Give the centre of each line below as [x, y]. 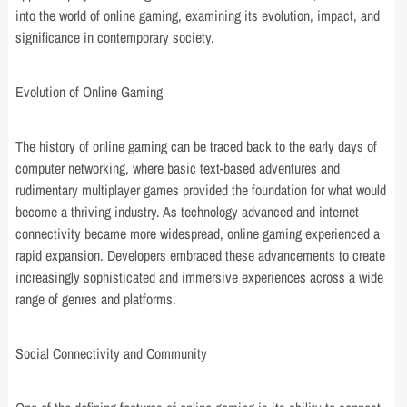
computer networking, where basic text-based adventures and [178, 168]
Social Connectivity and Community [112, 353]
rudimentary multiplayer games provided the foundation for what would [201, 190]
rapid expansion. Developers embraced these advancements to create [201, 255]
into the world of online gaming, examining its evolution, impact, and [198, 15]
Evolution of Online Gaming [89, 92]
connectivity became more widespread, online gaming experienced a [198, 233]
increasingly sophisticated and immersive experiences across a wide [200, 277]
